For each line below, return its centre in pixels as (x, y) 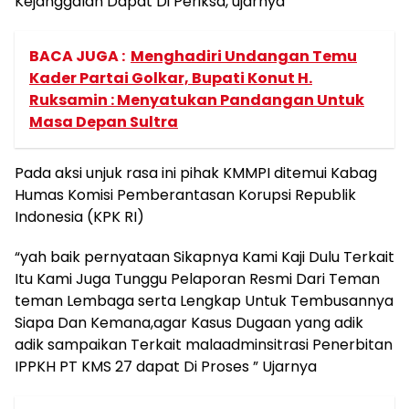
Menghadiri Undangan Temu (244, 56)
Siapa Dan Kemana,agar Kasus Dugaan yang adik (189, 323)
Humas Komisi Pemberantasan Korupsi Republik (185, 195)
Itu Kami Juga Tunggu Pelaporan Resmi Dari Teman (197, 279)
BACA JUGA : (77, 56)
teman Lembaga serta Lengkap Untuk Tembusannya (204, 301)
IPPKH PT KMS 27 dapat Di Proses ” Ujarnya (166, 367)
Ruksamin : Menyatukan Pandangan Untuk (197, 100)
